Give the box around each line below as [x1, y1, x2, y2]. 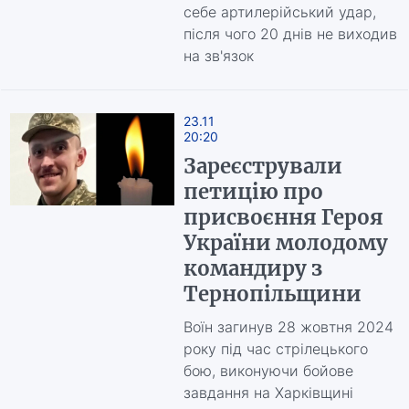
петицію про [183, 179, 323, 204]
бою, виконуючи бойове [183, 362, 353, 380]
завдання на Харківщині [183, 383, 353, 402]
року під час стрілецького [183, 340, 368, 358]
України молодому [183, 230, 388, 256]
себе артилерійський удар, [183, 3, 376, 21]
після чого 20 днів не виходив [183, 25, 397, 43]
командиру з [183, 256, 322, 281]
